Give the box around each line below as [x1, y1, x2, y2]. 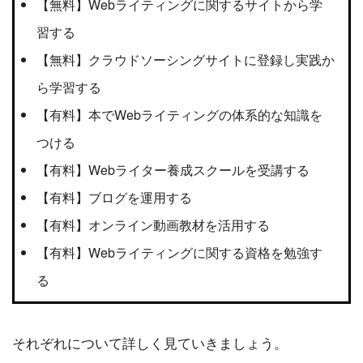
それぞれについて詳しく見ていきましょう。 [12, 331, 288, 352]
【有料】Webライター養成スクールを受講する [36, 160, 310, 180]
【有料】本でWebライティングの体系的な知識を [36, 105, 322, 125]
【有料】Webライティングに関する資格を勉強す [36, 243, 322, 263]
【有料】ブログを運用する [36, 188, 192, 207]
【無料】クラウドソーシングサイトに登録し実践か [36, 50, 335, 70]
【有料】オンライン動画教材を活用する [36, 216, 270, 235]
